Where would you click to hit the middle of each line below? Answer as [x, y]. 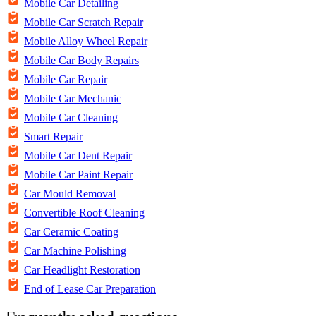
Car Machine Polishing [75, 251]
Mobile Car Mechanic [73, 99]
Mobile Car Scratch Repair [84, 23]
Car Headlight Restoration [82, 270]
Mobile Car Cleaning [71, 118]
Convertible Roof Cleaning [84, 213]
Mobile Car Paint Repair [78, 175]
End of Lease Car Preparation [90, 289]
